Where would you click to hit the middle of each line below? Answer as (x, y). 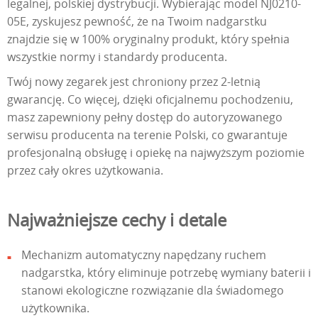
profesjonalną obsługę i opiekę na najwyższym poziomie (156, 152)
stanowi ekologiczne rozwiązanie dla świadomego (153, 290)
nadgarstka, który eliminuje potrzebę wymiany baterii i (166, 272)
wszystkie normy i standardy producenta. (117, 56)
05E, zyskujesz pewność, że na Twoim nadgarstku (137, 21)
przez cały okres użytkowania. (85, 170)
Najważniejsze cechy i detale (117, 219)
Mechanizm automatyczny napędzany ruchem (144, 254)
